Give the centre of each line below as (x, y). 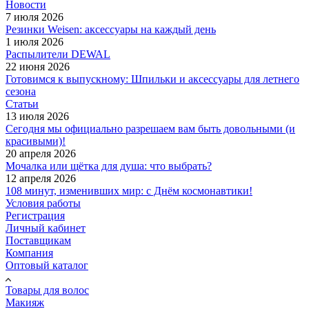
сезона (21, 92)
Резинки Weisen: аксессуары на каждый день (111, 30)
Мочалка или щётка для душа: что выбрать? (109, 166)
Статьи (22, 104)
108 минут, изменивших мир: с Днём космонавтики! (129, 191)
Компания (29, 253)
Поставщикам (38, 241)
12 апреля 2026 (41, 179)
